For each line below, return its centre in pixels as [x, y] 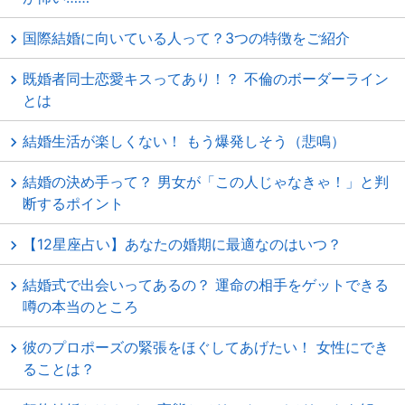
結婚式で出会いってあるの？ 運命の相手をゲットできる [206, 285]
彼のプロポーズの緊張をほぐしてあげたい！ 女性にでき [206, 347]
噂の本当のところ [80, 306]
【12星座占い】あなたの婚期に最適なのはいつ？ [182, 244]
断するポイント [73, 203]
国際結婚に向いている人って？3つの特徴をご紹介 [186, 38]
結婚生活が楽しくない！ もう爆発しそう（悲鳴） [184, 141]
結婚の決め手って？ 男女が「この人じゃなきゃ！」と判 [206, 182]
